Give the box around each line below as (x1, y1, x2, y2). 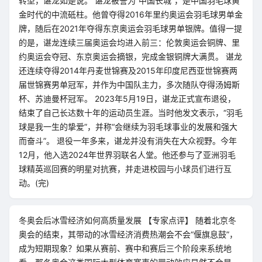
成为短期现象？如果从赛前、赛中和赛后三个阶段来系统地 (19, 243, 232, 253)
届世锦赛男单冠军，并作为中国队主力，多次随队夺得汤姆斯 (19, 80, 240, 89)
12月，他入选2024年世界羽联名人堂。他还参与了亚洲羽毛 (19, 150, 236, 160)
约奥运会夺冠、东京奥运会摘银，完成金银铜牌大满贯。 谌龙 (19, 51, 242, 61)
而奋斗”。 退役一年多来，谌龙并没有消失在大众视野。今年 (19, 136, 237, 146)
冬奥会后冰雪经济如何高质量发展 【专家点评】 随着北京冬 (19, 215, 236, 225)
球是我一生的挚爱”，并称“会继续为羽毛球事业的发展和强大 (19, 122, 237, 132)
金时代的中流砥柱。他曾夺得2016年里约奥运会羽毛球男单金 (19, 9, 243, 19)
